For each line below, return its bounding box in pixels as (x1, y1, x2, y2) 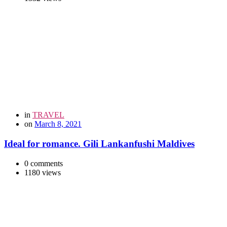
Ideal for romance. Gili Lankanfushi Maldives (4, 138, 195, 149)
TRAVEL (32, 110, 64, 120)
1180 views (24, 168, 61, 177)
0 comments (24, 159, 63, 168)
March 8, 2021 (34, 120, 82, 129)
